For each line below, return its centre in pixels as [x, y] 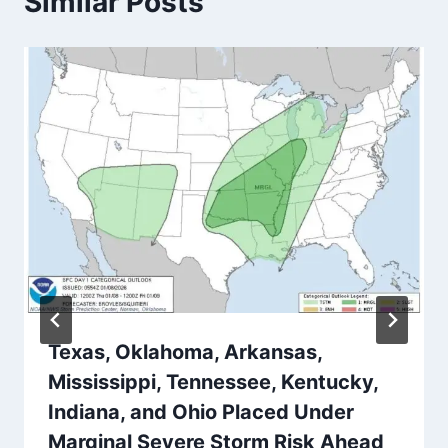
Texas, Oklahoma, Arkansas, [185, 352]
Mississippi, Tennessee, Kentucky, [213, 382]
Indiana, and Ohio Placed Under [201, 412]
